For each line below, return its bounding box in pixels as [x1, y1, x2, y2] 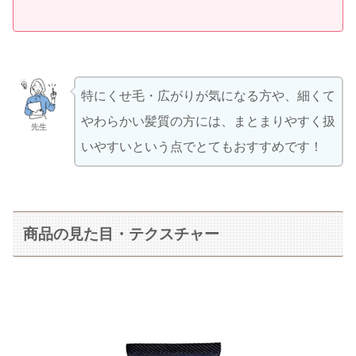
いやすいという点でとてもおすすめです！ [80, 140, 323, 154]
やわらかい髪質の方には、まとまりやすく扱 [80, 114, 335, 129]
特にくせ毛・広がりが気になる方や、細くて [80, 89, 335, 103]
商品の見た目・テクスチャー [23, 225, 220, 242]
